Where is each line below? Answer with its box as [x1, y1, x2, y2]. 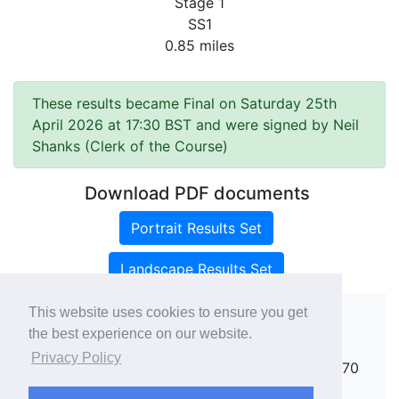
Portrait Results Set [130, 219, 262, 237]
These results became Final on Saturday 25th [32, 94, 337, 112]
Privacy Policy [31, 350, 122, 366]
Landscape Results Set [119, 260, 273, 278]
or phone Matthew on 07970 [161, 359, 359, 377]
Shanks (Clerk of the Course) [32, 137, 228, 155]
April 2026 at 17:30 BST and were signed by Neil [32, 116, 359, 134]
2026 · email [234, 338, 323, 355]
